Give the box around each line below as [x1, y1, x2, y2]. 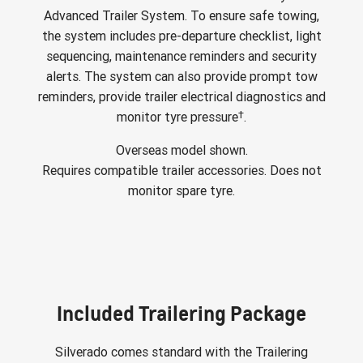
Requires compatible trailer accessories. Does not [41, 162, 322, 178]
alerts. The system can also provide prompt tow [45, 68, 318, 84]
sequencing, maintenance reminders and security [46, 48, 317, 64]
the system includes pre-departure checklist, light [41, 28, 322, 44]
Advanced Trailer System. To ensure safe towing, [44, 7, 319, 23]
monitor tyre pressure [117, 109, 238, 125]
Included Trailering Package [57, 301, 306, 326]
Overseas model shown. [115, 142, 248, 158]
